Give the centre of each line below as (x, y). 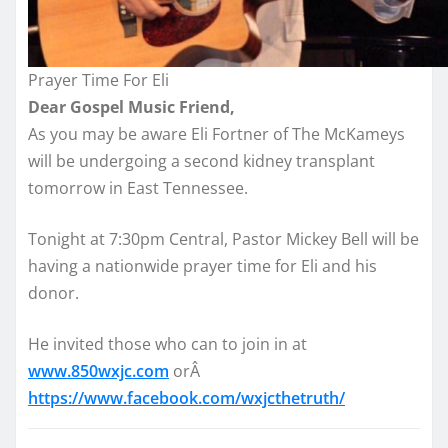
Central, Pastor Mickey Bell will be (292, 238)
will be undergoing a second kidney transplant (201, 160)
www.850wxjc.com (98, 370)
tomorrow (66, 187)
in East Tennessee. (176, 187)
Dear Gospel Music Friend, (131, 106)
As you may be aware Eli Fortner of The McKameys (216, 133)
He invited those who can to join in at (167, 343)
